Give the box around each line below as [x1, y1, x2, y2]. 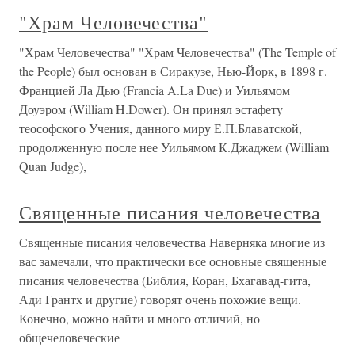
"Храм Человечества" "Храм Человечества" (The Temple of [19, 44, 336, 60]
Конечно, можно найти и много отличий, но [19, 310, 260, 326]
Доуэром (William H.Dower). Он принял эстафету [19, 101, 283, 117]
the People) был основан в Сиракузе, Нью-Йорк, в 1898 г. [19, 63, 327, 79]
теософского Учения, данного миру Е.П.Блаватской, [19, 120, 302, 136]
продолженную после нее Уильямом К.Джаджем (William [19, 139, 329, 155]
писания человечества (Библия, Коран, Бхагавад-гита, [19, 272, 311, 288]
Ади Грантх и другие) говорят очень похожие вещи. [19, 291, 301, 307]
